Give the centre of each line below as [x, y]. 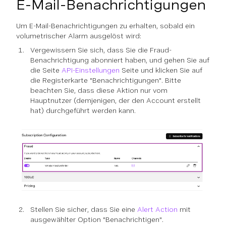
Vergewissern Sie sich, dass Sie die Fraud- [101, 50]
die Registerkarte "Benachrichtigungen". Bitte [106, 80]
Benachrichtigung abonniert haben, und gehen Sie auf [120, 60]
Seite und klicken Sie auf [161, 70]
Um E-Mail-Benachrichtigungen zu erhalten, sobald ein [105, 26]
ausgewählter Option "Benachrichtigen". [97, 220]
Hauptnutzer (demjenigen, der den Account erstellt [116, 101]
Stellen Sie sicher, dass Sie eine [84, 210]
